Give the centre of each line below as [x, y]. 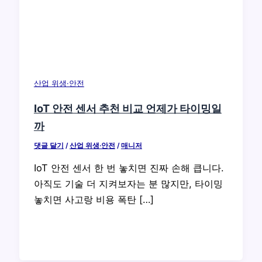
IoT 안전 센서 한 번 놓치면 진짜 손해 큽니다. [129, 168]
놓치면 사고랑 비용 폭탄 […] [94, 200]
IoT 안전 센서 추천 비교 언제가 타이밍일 [127, 108]
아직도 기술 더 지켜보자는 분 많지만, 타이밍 [128, 184]
